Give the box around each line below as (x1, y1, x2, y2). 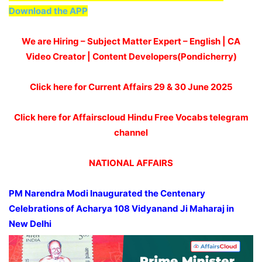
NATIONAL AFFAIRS (89, 157, 173, 168)
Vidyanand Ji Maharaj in (132, 202, 234, 214)
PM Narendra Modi (9, 187, 90, 199)
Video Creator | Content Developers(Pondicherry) (25, 50, 237, 62)
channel (114, 126, 148, 138)
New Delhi (9, 218, 51, 229)
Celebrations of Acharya (9, 202, 112, 214)
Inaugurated (90, 187, 143, 199)
